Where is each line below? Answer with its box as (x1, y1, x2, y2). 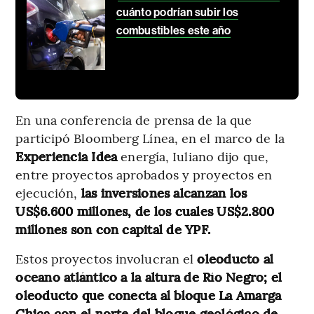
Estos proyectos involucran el (15, 250, 198, 268)
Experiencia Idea (15, 147, 118, 165)
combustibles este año (116, 24, 231, 38)
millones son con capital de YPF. (15, 220, 211, 238)
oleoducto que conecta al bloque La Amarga (15, 286, 282, 304)
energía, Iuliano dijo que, (117, 147, 268, 165)
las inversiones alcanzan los (77, 184, 247, 202)
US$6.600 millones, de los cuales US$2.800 (15, 202, 275, 220)
